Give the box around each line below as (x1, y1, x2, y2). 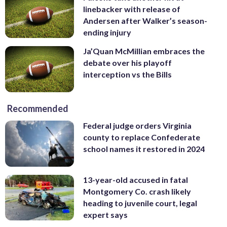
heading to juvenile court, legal (83, 198, 197, 208)
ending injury (83, 27, 131, 37)
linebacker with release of (83, 4, 180, 14)
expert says (83, 209, 128, 219)
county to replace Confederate (83, 132, 200, 142)
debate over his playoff (83, 58, 172, 68)
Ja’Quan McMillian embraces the (83, 46, 205, 56)
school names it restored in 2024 (83, 144, 205, 154)
